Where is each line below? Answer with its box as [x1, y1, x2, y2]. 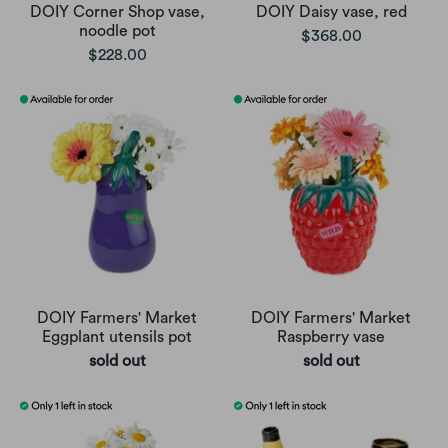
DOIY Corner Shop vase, [29, 3, 205, 20]
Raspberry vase [277, 328, 385, 345]
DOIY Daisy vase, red [255, 3, 407, 20]
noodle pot [78, 22, 156, 39]
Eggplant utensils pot [42, 328, 192, 345]
